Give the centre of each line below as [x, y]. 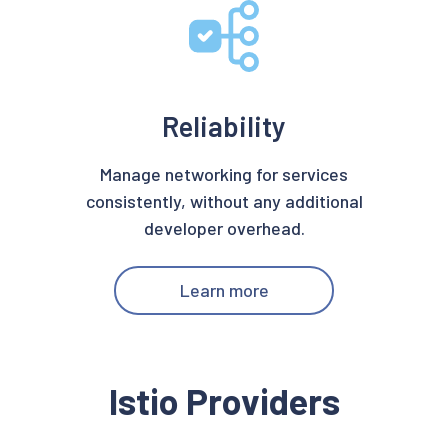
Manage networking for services [224, 174]
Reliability [224, 126]
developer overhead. [224, 228]
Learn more [224, 290]
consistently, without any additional [224, 201]
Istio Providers [224, 400]
